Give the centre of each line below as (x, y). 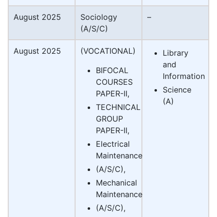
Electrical (113, 144)
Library (176, 53)
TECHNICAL (118, 107)
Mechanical (116, 183)
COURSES (114, 82)
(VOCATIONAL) (108, 51)
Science (177, 90)
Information (184, 76)
